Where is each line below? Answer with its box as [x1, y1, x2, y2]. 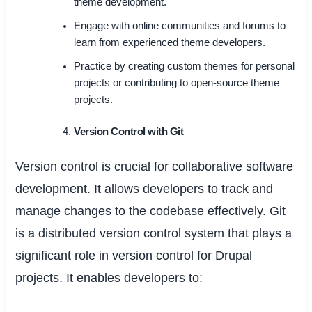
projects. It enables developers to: [15, 270, 203, 285]
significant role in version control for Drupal [15, 248, 253, 263]
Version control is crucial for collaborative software [15, 159, 294, 173]
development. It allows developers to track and [15, 181, 274, 196]
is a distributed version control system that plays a [15, 226, 292, 240]
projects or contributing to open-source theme [74, 77, 280, 88]
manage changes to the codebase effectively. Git [15, 203, 286, 218]
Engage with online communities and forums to [74, 19, 286, 31]
